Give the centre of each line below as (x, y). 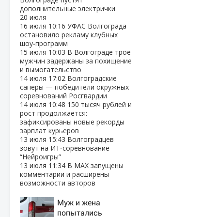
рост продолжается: (54, 113)
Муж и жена (79, 202)
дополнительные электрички (68, 8)
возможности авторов (58, 183)
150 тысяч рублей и (100, 104)
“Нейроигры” (40, 157)
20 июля (33, 17)
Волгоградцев (91, 139)
